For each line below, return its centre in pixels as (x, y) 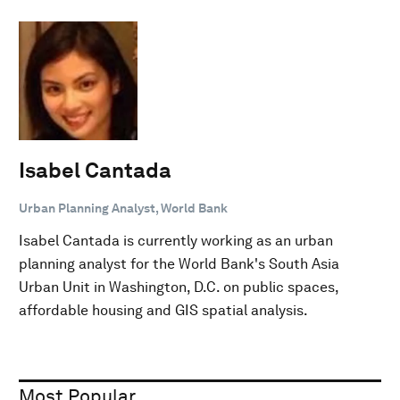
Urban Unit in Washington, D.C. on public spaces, (179, 287)
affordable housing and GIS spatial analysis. (163, 310)
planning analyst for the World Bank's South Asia (179, 263)
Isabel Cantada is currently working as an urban (176, 240)
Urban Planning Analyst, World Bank (123, 208)
